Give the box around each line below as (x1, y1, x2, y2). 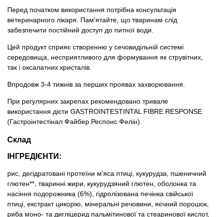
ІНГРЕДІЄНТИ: (7, 152, 62, 161)
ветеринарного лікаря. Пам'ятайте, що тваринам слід (7, 16, 177, 24)
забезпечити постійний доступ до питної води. (7, 26, 154, 34)
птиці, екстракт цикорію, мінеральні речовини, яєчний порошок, (7, 200, 209, 208)
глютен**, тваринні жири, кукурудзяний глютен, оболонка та (7, 179, 196, 187)
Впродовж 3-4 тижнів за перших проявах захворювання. (7, 80, 185, 89)
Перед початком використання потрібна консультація (7, 6, 176, 14)
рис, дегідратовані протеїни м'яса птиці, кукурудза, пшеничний (7, 169, 206, 177)
